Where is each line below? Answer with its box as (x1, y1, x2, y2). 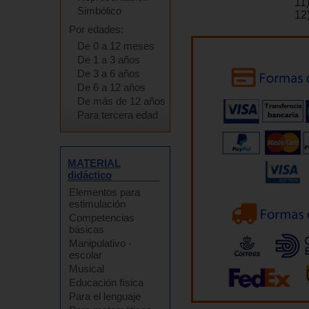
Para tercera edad (77, 109, 158, 121)
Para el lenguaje (69, 290, 141, 302)
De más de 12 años (77, 95, 166, 107)
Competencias (69, 212, 134, 223)
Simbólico (77, 5, 121, 17)
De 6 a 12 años (77, 81, 146, 93)
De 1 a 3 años (77, 54, 140, 66)
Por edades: (69, 23, 123, 35)
